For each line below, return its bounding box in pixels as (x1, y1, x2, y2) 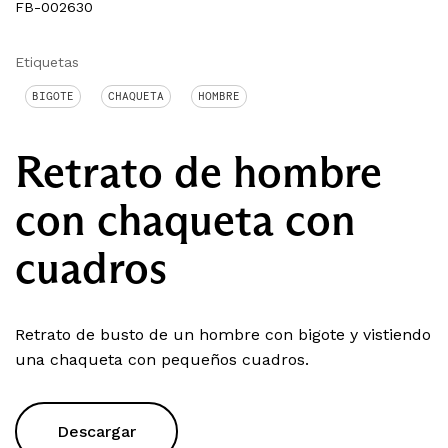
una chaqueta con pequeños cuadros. (15, 350, 309, 370)
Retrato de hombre (15, 144, 382, 200)
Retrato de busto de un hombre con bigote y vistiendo (15, 325, 431, 345)
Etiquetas (15, 54, 79, 71)
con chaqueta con (15, 192, 356, 248)
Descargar (57, 422, 136, 442)
